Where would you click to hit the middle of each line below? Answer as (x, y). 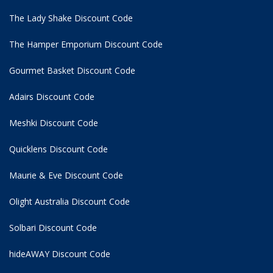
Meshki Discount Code (54, 123)
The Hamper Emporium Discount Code (86, 44)
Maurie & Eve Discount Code (66, 175)
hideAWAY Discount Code (60, 254)
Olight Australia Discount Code (69, 202)
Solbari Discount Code (53, 228)
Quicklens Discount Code (58, 149)
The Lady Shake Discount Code (71, 18)
